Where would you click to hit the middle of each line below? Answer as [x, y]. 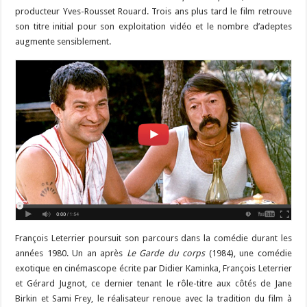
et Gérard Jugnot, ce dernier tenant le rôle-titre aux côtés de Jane [153, 284]
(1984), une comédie [248, 254]
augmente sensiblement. [63, 41]
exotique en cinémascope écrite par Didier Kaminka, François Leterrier [153, 269]
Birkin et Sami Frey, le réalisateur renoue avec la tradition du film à [153, 299]
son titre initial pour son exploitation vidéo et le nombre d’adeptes [153, 26]
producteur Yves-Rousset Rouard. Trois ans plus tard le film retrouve [153, 11]
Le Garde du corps [166, 254]
